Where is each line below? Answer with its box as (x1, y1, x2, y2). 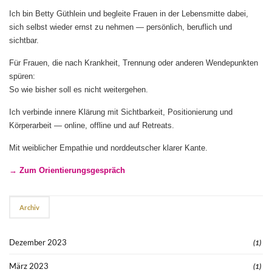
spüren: (9, 72, 35, 81)
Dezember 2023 (9, 237, 67, 248)
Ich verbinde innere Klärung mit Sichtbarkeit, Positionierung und (9, 107, 233, 117)
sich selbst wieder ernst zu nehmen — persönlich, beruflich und (9, 22, 232, 32)
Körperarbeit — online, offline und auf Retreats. (9, 121, 174, 131)
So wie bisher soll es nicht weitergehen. (9, 85, 148, 95)
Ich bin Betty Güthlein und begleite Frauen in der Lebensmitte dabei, (9, 9, 248, 19)
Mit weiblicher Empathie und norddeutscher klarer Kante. (9, 143, 208, 153)
